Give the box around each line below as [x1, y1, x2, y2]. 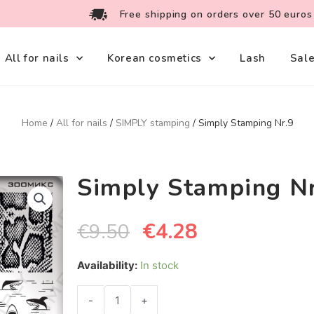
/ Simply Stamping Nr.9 [189, 116, 293, 130]
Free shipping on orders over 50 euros [119, 8, 313, 21]
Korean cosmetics [107, 50, 202, 65]
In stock [140, 259, 179, 273]
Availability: [77, 259, 137, 273]
